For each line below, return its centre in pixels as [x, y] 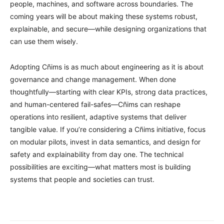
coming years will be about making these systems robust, [104, 16]
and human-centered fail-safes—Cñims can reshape [95, 104]
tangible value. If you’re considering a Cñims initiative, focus [108, 129]
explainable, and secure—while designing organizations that [108, 28]
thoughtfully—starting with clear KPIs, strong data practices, [109, 91]
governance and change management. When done [93, 79]
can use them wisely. [44, 41]
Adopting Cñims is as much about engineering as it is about [107, 66]
